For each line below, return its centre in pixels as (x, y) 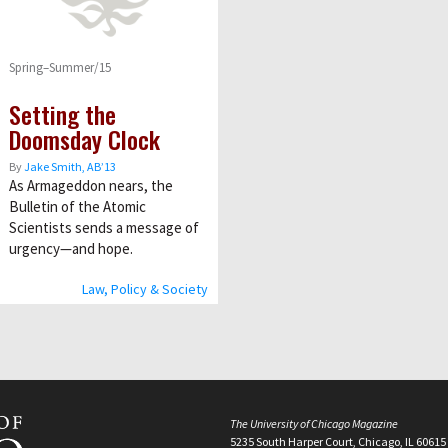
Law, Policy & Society (145, 288)
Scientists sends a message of (103, 227)
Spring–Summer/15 (59, 67)
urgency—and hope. (70, 248)
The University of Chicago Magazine (314, 423)
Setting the (62, 113)
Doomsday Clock (84, 138)
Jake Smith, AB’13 (69, 166)
